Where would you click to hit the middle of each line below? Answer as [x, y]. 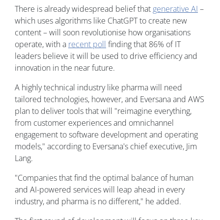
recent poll [87, 44]
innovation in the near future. [65, 68]
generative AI [175, 9]
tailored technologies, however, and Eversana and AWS [110, 99]
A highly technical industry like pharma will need [98, 88]
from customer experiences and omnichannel [94, 123]
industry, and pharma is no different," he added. [98, 202]
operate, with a [41, 44]
